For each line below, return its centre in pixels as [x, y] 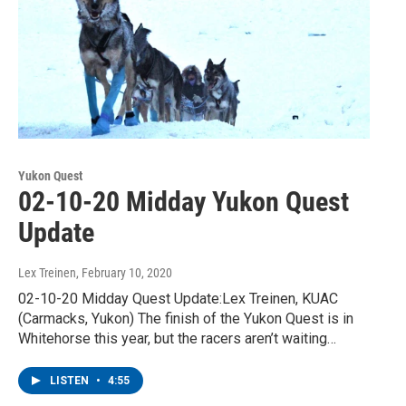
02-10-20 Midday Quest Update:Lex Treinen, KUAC [178, 299]
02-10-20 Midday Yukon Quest [184, 202]
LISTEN [71, 381]
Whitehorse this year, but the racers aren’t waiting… [177, 339]
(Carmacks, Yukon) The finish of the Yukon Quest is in [186, 319]
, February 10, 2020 [124, 273]
